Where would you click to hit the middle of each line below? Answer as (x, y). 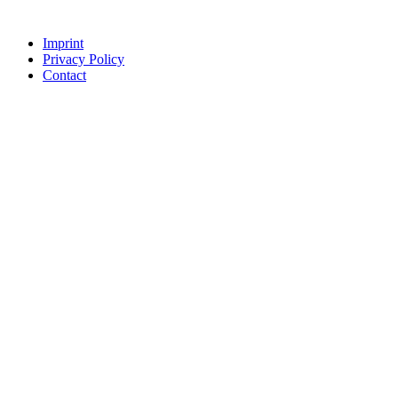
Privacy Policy (84, 59)
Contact (64, 75)
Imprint (63, 43)
